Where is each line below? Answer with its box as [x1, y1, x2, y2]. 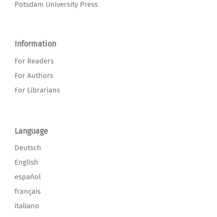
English [15, 158, 38, 167]
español [15, 172, 41, 182]
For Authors [15, 71, 53, 80]
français [15, 187, 41, 196]
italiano [15, 201, 39, 211]
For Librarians [15, 85, 60, 94]
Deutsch [15, 143, 41, 153]
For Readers [15, 56, 54, 65]
